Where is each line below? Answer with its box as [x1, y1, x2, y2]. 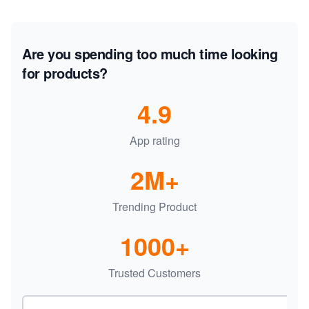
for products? [22, 62, 108, 83]
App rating [129, 132, 180, 148]
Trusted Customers [108, 264, 201, 281]
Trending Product [112, 198, 197, 215]
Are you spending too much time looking [22, 43, 277, 63]
